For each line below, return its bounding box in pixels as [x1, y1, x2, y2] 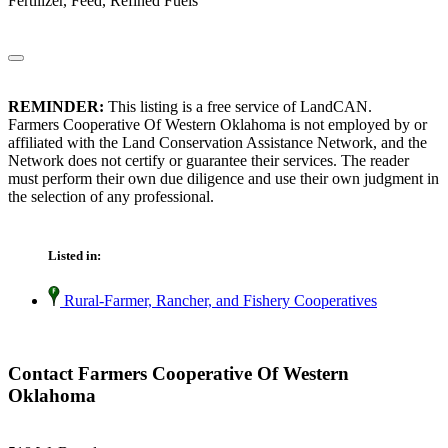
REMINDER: [8, 98, 104, 116]
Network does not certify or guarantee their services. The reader [8, 152, 409, 170]
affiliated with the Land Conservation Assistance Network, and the [8, 134, 427, 152]
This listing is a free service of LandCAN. [104, 98, 372, 116]
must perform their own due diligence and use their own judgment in [8, 170, 439, 188]
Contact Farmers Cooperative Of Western [8, 363, 349, 385]
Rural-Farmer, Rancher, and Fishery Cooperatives [60, 292, 377, 310]
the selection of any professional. [8, 188, 214, 206]
